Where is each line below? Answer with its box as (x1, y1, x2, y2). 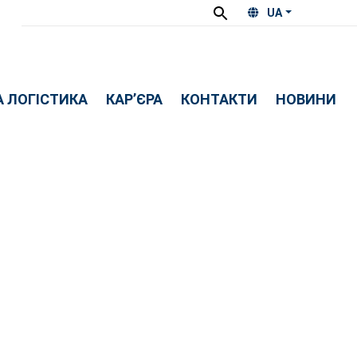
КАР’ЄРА (105, 91, 163, 108)
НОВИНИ (275, 91, 336, 108)
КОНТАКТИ (180, 91, 257, 108)
